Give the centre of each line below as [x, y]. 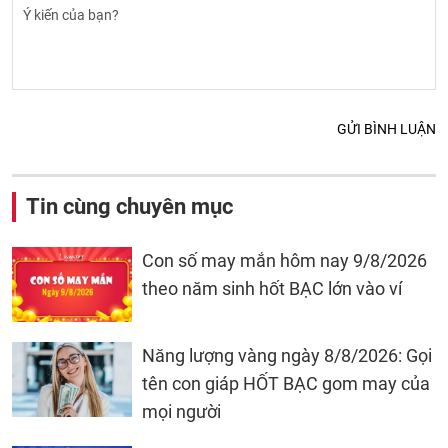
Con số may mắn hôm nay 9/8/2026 [284, 261]
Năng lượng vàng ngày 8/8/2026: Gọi [287, 356]
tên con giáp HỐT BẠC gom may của [286, 384]
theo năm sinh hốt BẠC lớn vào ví [272, 289]
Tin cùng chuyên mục [129, 207]
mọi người [181, 412]
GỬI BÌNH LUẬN [386, 129]
